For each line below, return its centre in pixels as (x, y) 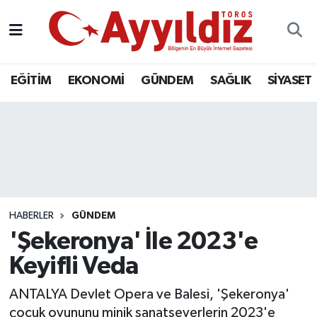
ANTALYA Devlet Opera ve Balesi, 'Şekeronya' (149, 294)
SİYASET (290, 80)
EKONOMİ (96, 80)
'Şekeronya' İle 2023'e (133, 242)
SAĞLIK (231, 80)
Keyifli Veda (74, 266)
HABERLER (31, 215)
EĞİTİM (31, 80)
